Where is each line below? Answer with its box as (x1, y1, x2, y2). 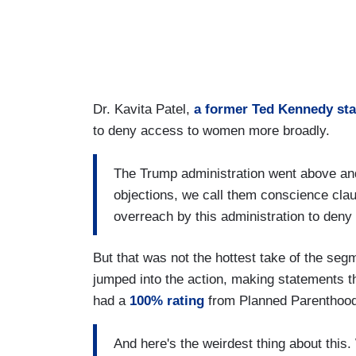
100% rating (126, 293, 204, 309)
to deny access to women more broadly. (93, 123, 334, 139)
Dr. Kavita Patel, (93, 102, 194, 118)
